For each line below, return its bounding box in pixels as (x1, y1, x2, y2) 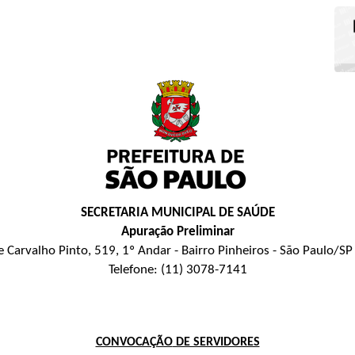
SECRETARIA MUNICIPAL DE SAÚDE (80, 205, 275, 219)
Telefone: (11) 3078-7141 (108, 262, 247, 277)
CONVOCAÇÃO (95, 335, 173, 349)
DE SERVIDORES (172, 335, 260, 349)
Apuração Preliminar (120, 224, 235, 239)
